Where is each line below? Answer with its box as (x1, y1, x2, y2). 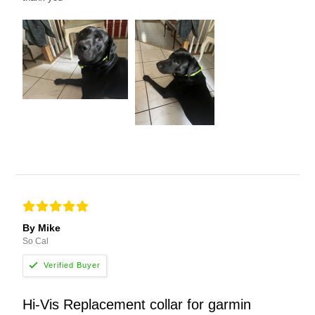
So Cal (22, 236, 49, 246)
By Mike (22, 221, 61, 233)
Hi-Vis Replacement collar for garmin (22, 296, 252, 312)
